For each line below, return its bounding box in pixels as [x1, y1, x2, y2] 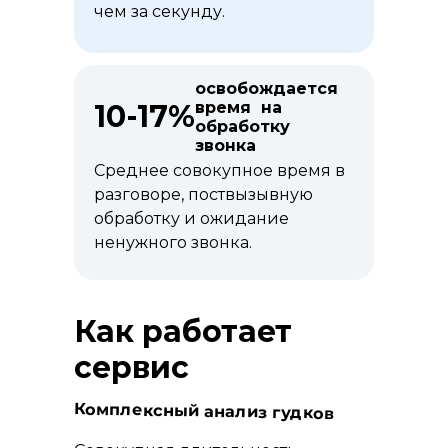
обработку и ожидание [94, 209, 289, 228]
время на [195, 98, 282, 117]
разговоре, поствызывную [94, 185, 313, 204]
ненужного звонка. [94, 233, 252, 252]
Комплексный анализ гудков [73, 399, 335, 423]
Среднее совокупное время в [94, 161, 345, 180]
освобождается [195, 79, 338, 98]
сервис [74, 349, 189, 386]
